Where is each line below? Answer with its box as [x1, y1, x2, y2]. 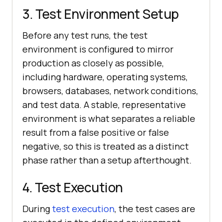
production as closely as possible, [22, 57, 164, 69]
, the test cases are [114, 203, 195, 215]
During [22, 203, 52, 215]
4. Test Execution [22, 178, 123, 197]
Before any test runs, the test [22, 29, 148, 42]
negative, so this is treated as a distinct [22, 140, 189, 153]
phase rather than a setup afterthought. [22, 154, 192, 166]
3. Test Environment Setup [22, 5, 179, 23]
